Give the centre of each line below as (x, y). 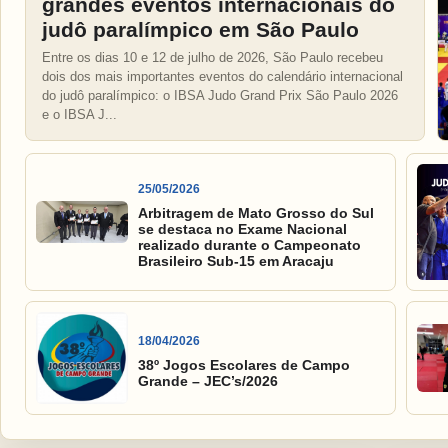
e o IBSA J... (79, 115)
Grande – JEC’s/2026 (208, 380)
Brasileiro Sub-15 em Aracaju (236, 260)
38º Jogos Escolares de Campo (244, 364)
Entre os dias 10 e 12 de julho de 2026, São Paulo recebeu (212, 58)
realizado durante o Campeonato (249, 244)
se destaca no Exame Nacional (242, 228)
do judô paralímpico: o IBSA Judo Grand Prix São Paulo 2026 (220, 96)
